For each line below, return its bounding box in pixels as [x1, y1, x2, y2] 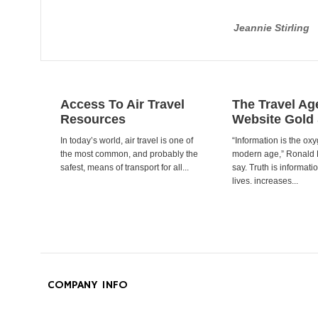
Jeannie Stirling [233, 22, 309, 33]
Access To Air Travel [60, 97, 185, 111]
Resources [60, 112, 126, 126]
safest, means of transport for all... [60, 163, 189, 172]
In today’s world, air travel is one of [60, 136, 193, 146]
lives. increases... [232, 176, 298, 186]
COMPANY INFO [48, 278, 128, 292]
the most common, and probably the [60, 149, 198, 159]
